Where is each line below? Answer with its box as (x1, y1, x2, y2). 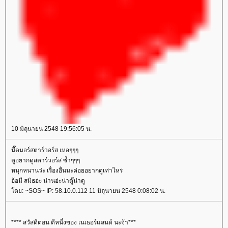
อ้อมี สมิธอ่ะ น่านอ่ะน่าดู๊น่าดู (11, 177, 85, 184)
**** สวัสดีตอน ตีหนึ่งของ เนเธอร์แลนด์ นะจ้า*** (11, 218, 136, 226)
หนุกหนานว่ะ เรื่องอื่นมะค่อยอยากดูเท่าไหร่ (11, 166, 123, 174)
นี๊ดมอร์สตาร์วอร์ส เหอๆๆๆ (11, 146, 78, 154)
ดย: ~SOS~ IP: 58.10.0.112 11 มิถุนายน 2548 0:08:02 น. (11, 187, 165, 194)
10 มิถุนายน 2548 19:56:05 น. (11, 125, 92, 132)
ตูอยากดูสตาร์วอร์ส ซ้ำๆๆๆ (11, 156, 80, 164)
